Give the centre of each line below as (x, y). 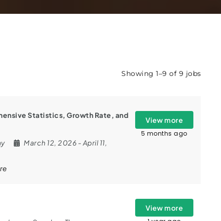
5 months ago (164, 133)
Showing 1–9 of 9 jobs (161, 74)
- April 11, (92, 143)
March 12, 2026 (51, 143)
